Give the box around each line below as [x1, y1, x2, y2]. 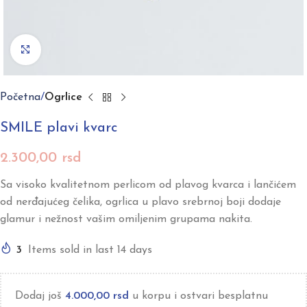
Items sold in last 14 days [28, 245, 152, 256]
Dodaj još [15, 291, 65, 302]
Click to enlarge [40, 45, 115, 56]
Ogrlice [45, 92, 82, 103]
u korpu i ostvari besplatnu [129, 291, 268, 302]
